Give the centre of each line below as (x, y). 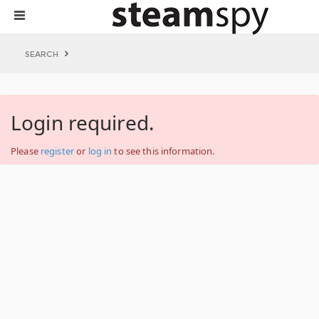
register (57, 151)
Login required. (83, 122)
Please (26, 151)
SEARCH (42, 54)
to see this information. (163, 151)
